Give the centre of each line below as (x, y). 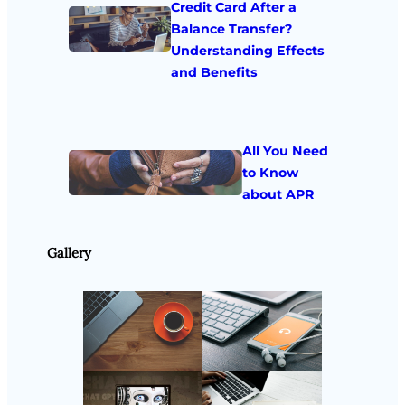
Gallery (69, 252)
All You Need (285, 151)
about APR (278, 195)
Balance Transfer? (231, 28)
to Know (270, 173)
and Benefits (214, 72)
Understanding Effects (247, 50)
